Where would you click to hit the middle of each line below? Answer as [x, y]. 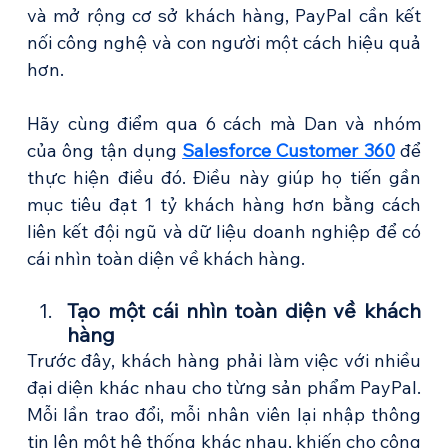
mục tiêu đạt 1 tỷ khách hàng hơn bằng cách [224, 205]
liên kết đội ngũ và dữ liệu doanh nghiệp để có [224, 232]
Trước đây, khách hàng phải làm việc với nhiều [224, 361]
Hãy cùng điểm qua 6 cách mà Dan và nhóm [224, 124]
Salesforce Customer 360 [288, 151]
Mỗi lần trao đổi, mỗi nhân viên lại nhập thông [224, 415]
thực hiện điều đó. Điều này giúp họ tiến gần [224, 178]
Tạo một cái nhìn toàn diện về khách [244, 311]
